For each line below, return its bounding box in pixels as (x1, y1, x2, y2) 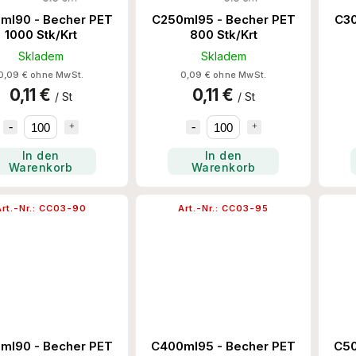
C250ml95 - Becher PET (151, 12, 296, 28)
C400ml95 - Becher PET (151, 339, 296, 354)
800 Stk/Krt (189, 27, 257, 43)
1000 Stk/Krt (4, 27, 77, 43)
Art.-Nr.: (178, 203, 222, 215)
